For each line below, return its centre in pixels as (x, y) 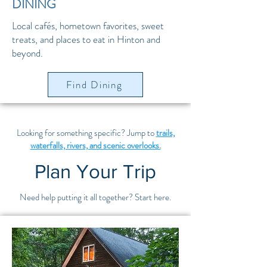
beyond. (27, 53)
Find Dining (94, 85)
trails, (165, 133)
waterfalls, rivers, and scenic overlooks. (95, 145)
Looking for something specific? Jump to (86, 133)
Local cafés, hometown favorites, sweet (88, 26)
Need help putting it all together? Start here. (95, 197)
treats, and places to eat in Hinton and (86, 39)
